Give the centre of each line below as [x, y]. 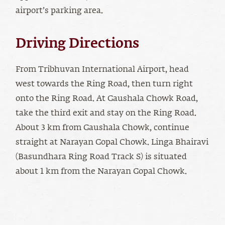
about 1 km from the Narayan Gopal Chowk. [101, 172]
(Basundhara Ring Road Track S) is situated [101, 157]
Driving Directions [77, 44]
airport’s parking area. [59, 11]
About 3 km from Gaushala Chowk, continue [102, 128]
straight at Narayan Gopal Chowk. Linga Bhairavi [112, 143]
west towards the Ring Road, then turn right [104, 85]
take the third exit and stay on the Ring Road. [106, 114]
